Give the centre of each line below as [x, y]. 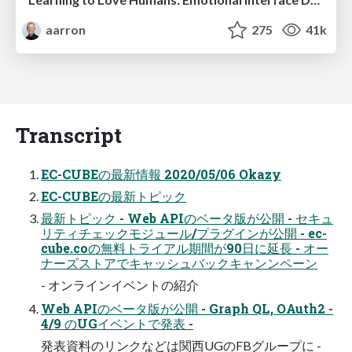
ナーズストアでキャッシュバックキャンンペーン [179, 262]
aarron [65, 29]
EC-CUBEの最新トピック [114, 196]
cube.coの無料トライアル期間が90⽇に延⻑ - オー [185, 247]
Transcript [69, 134]
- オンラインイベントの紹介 [120, 284]
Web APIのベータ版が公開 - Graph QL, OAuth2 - [187, 308]
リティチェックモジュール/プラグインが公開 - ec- [184, 233]
